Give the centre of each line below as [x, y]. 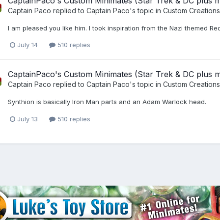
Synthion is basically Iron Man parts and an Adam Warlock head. [107, 102]
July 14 [27, 45]
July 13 [27, 119]
